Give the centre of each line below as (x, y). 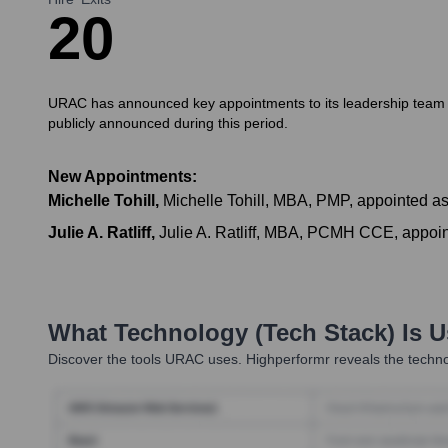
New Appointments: (122, 177)
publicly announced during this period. (168, 123)
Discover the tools (104, 359)
